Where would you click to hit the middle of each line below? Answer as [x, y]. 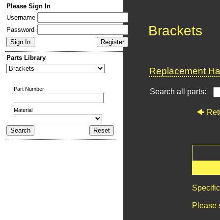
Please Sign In [28, 6]
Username [21, 17]
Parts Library [26, 58]
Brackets [175, 31]
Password [20, 30]
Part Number [29, 89]
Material [23, 110]
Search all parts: [179, 92]
